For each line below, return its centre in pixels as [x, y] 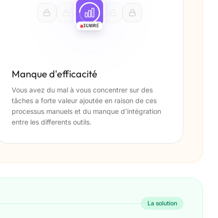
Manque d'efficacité [54, 74]
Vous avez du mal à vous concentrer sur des [82, 90]
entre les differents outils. [52, 122]
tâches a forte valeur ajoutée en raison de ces [84, 101]
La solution [162, 203]
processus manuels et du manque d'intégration [86, 111]
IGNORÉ [91, 26]
